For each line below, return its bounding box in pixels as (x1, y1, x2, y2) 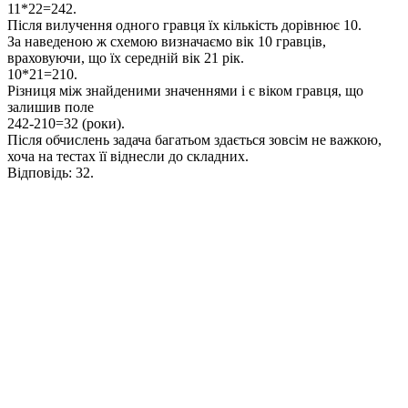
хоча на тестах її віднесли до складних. (7, 148, 249, 164)
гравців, (272, 33, 326, 49)
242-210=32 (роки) (7, 115, 121, 131)
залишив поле (7, 98, 94, 115)
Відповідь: (7, 164, 76, 180)
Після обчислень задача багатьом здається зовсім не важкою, (7, 131, 382, 148)
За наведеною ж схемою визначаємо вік (7, 33, 258, 49)
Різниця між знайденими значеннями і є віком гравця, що (7, 82, 363, 98)
